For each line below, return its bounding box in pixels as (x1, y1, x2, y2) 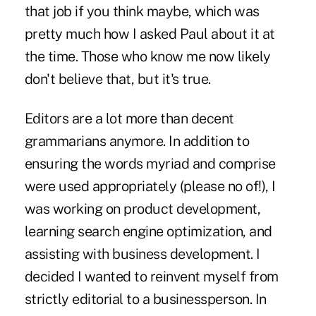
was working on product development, (24, 200, 261, 218)
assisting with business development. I (24, 245, 260, 263)
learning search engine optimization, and (24, 223, 272, 241)
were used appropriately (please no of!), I (24, 178, 276, 195)
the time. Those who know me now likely (24, 48, 271, 66)
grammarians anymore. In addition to (24, 133, 250, 150)
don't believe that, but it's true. (24, 71, 211, 88)
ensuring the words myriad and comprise (24, 155, 276, 173)
